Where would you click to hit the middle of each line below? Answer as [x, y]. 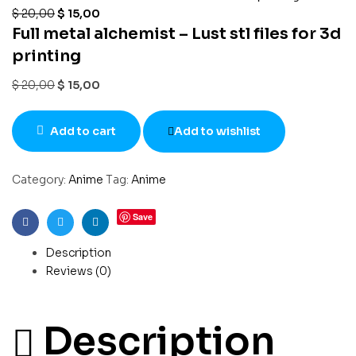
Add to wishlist [217, 131]
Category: [40, 179]
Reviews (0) [78, 271]
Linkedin [117, 235]
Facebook [52, 235]
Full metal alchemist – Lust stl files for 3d [176, 34]
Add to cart [83, 131]
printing [46, 56]
